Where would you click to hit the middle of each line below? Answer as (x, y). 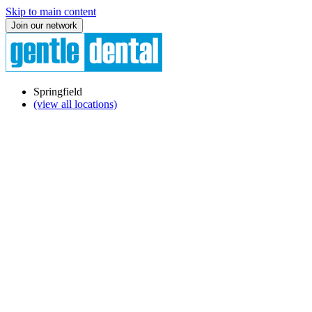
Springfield (58, 92)
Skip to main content (51, 11)
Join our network (44, 25)
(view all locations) (75, 104)
